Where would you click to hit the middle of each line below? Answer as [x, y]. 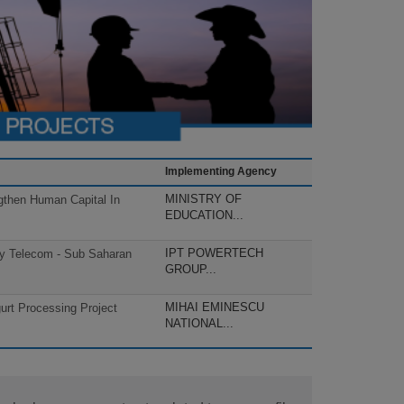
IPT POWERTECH [214, 253]
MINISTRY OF [203, 199]
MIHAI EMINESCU [215, 308]
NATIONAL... [199, 324]
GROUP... [191, 270]
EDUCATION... [204, 216]
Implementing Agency [221, 172]
